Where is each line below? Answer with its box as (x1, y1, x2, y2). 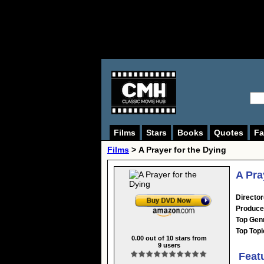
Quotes (214, 128, 243, 137)
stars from (173, 234, 207, 242)
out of (143, 234, 166, 242)
